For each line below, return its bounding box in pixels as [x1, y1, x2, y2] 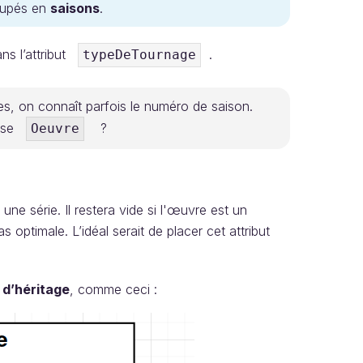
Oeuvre [31, 121, 79, 136]
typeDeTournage [83, 47, 196, 62]
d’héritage [2, 281, 70, 297]
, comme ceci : [70, 281, 157, 297]
